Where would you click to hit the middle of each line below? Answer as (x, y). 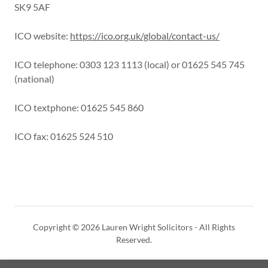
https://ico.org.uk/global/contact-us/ (145, 36)
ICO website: (42, 36)
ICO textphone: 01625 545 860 (79, 107)
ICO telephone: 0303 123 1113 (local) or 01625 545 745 (130, 64)
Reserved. (134, 240)
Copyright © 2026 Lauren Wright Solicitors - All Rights (134, 227)
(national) (34, 79)
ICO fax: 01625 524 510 (64, 136)
